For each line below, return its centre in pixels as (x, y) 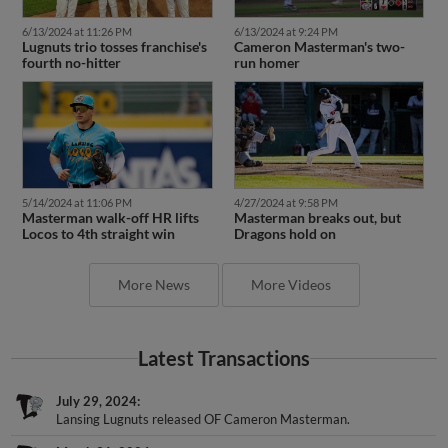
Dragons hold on (284, 216)
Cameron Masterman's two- (319, 28)
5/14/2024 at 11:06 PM (76, 185)
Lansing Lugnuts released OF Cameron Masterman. (203, 401)
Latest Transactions (224, 341)
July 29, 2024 (97, 383)
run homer (266, 44)
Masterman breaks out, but (317, 200)
